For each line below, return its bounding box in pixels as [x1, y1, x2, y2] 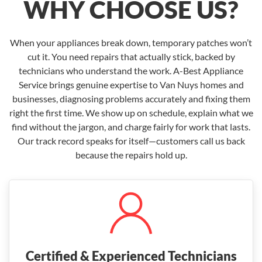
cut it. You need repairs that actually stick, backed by [27, 51, 235, 62]
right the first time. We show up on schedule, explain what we [9, 107, 253, 118]
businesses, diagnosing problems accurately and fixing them [12, 93, 250, 104]
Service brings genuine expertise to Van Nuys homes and [18, 79, 244, 90]
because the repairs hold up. [75, 149, 187, 160]
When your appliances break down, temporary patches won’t [10, 37, 252, 48]
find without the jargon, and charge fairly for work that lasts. [12, 121, 250, 132]
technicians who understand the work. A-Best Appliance [19, 65, 243, 76]
